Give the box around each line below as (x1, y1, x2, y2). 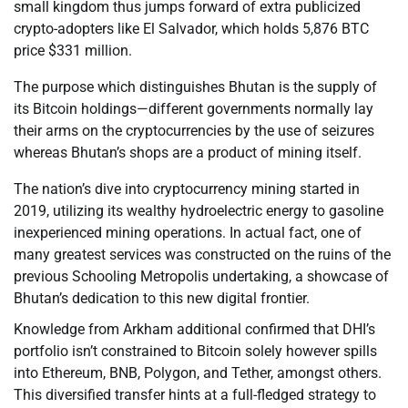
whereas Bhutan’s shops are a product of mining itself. (14, 144, 362, 162)
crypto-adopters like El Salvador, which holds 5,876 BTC (14, 20, 369, 38)
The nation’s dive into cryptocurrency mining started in (14, 180, 360, 199)
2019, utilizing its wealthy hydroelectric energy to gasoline (14, 202, 383, 220)
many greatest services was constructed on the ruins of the (14, 246, 391, 264)
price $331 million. (14, 42, 132, 60)
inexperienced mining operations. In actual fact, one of (14, 224, 362, 242)
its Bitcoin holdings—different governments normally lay (14, 100, 373, 118)
